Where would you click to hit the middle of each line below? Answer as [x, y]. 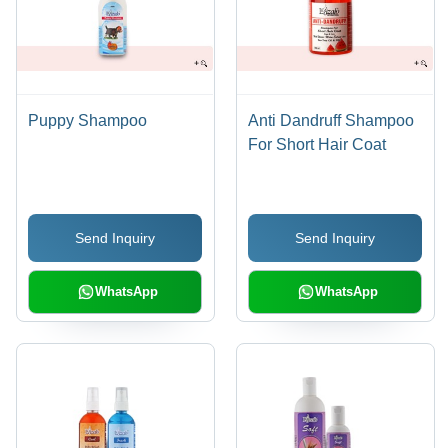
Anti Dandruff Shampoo [331, 120]
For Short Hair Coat [317, 144]
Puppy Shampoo [88, 120]
